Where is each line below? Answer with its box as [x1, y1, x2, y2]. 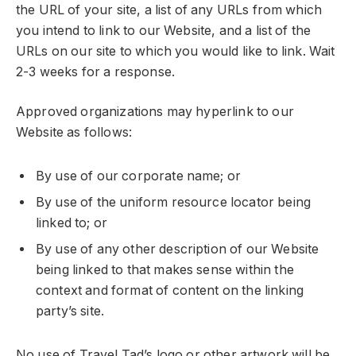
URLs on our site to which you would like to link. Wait [16, 43, 335, 59]
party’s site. [36, 304, 105, 319]
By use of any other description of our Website [36, 242, 319, 257]
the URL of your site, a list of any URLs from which [16, 2, 323, 17]
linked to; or [36, 215, 108, 231]
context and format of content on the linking [36, 283, 304, 299]
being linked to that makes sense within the [36, 262, 294, 278]
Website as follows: [16, 125, 133, 141]
